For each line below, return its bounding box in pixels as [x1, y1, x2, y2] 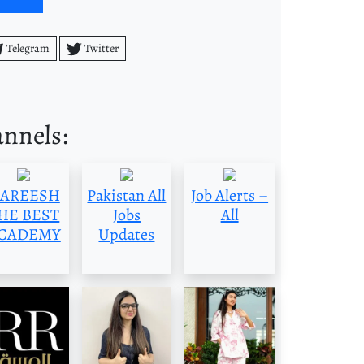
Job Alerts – [191, 184, 269, 207]
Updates [98, 223, 155, 246]
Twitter [84, 40, 119, 56]
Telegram [6, 40, 50, 56]
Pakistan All [87, 184, 167, 207]
